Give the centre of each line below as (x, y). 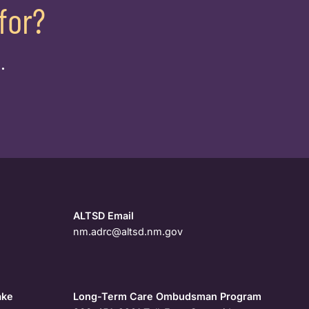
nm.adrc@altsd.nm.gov (128, 232)
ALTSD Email (103, 216)
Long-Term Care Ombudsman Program (167, 297)
